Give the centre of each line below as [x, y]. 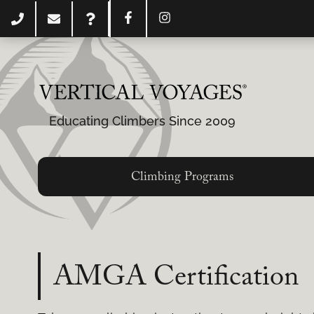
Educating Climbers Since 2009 [142, 121]
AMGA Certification [176, 278]
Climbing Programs [182, 177]
